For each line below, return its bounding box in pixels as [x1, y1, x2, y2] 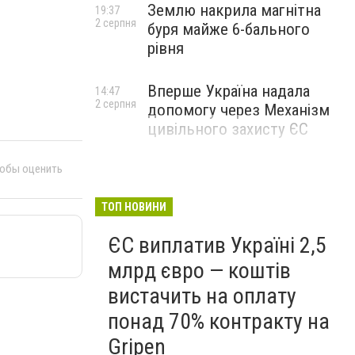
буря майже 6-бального [147, 20, 310, 39]
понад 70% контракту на [108, 308, 330, 334]
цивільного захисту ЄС [147, 120, 308, 139]
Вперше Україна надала [147, 82, 310, 101]
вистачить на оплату [108, 283, 296, 309]
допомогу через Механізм [147, 101, 330, 120]
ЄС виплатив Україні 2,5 [108, 232, 326, 258]
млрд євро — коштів [108, 258, 291, 284]
